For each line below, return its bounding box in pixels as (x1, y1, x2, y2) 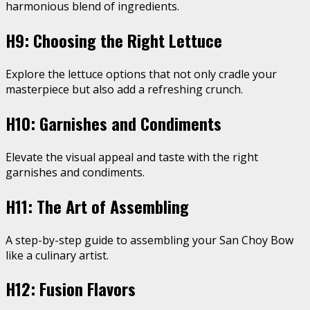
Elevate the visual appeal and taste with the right (6, 149, 258, 165)
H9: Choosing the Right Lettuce (6, 28, 222, 53)
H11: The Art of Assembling (6, 193, 189, 219)
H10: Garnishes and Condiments (6, 110, 221, 136)
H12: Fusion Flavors (6, 276, 136, 302)
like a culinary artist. (6, 247, 109, 263)
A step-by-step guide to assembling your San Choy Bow (6, 232, 293, 248)
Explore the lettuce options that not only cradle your (6, 66, 277, 82)
